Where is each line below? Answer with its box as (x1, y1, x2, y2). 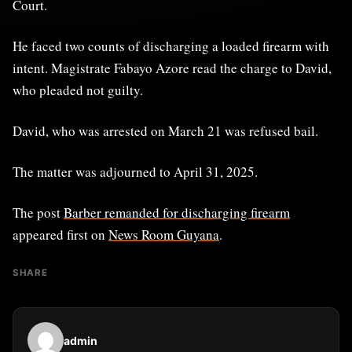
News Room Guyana (108, 225, 219, 244)
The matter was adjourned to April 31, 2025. (13, 163, 258, 181)
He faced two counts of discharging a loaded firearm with (13, 37, 329, 55)
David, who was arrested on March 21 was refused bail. (13, 122, 318, 140)
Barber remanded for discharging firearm (64, 203, 290, 222)
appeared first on (13, 225, 108, 244)
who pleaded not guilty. (13, 81, 143, 99)
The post (13, 203, 64, 222)
